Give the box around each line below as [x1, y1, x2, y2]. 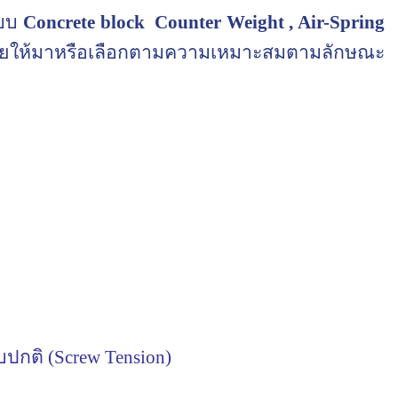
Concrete [23, 12, 96, 33]
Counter [155, 12, 222, 33]
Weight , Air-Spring [226, 12, 386, 33]
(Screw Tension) [47, 346, 171, 368]
